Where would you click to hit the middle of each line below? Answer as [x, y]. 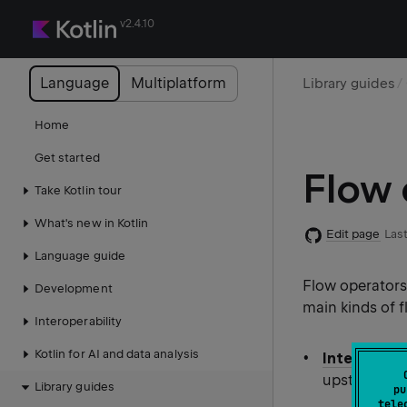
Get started [67, 158]
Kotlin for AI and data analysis [117, 354]
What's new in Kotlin [92, 223]
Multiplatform [179, 83]
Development [74, 288]
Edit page [353, 234]
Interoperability [78, 321]
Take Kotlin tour [78, 190]
